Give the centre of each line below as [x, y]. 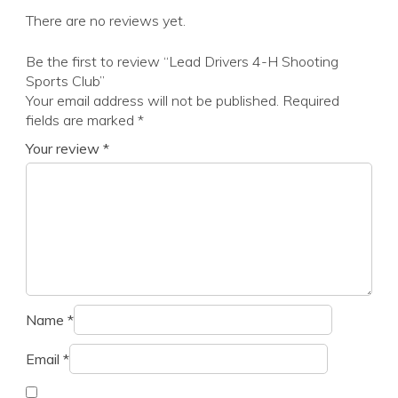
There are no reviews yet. [106, 21]
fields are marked [82, 120]
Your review [64, 149]
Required [311, 101]
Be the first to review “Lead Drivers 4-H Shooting [182, 62]
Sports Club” [65, 81]
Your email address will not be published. [152, 101]
